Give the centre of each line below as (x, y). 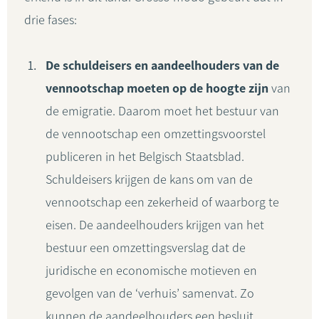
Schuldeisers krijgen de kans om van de (149, 179)
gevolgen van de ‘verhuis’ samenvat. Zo (150, 293)
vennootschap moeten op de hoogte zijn (157, 88)
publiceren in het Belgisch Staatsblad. (145, 157)
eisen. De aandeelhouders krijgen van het (155, 225)
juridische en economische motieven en (151, 271)
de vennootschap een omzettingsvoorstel (156, 134)
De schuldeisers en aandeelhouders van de (162, 66)
